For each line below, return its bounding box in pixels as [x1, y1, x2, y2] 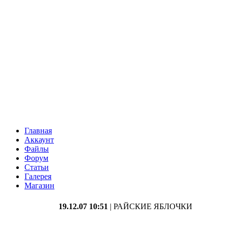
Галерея [24, 172, 51, 181]
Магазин [24, 181, 54, 190]
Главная [24, 126, 52, 135]
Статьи [24, 163, 49, 172]
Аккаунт [24, 135, 54, 144]
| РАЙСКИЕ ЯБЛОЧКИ [108, 202, 192, 211]
